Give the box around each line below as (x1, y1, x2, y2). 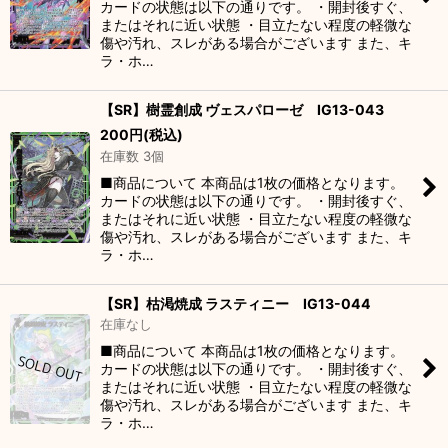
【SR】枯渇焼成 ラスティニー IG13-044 (100, 295, 371, 312)
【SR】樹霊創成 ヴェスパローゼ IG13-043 (100, 101, 384, 118)
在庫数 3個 (100, 148, 164, 164)
